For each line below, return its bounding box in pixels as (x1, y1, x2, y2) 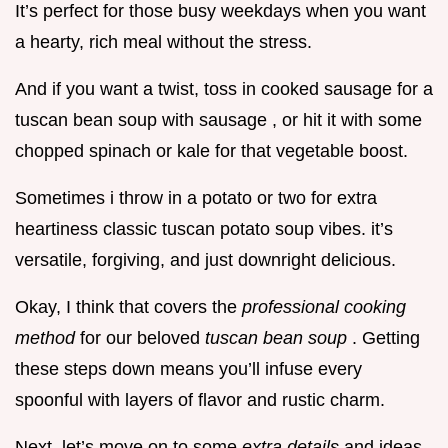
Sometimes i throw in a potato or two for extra (15, 187, 377, 208)
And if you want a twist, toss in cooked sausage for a (15, 78, 433, 99)
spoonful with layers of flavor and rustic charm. (15, 389, 385, 410)
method (15, 327, 80, 348)
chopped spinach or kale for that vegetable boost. (15, 140, 408, 161)
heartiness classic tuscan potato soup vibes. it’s (15, 218, 393, 239)
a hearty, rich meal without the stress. (15, 31, 312, 52)
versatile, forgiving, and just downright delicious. (15, 249, 396, 270)
